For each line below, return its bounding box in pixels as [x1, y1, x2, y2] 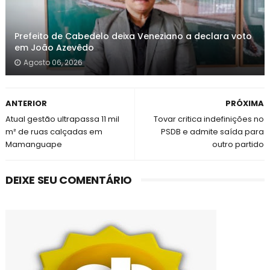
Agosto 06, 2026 [23, 57, 83, 67]
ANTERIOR [5, 98, 47, 109]
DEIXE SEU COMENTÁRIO [5, 172, 132, 187]
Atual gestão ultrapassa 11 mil [5, 113, 119, 125]
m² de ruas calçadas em [5, 126, 102, 137]
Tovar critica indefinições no [154, 113, 265, 125]
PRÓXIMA [225, 98, 265, 109]
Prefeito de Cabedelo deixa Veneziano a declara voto [14, 30, 252, 42]
